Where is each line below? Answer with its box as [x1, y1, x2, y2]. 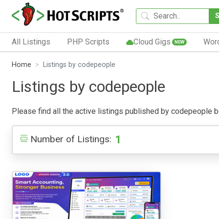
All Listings [12, 37, 50, 46]
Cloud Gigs [133, 37, 171, 46]
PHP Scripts [66, 37, 109, 46]
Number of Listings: [30, 133, 111, 145]
